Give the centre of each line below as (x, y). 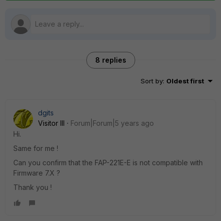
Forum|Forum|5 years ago (112, 123)
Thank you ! (33, 187)
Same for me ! (36, 148)
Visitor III (51, 123)
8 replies (110, 60)
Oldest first (185, 81)
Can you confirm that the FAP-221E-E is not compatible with (108, 163)
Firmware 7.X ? (37, 173)
